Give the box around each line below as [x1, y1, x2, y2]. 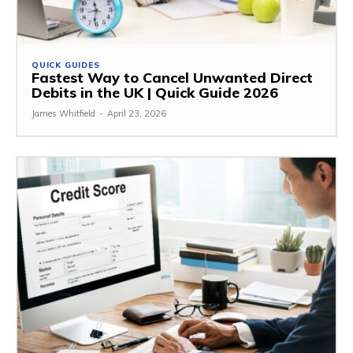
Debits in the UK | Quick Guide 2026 [32, 83, 278, 102]
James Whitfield [32, 107, 95, 119]
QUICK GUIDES [32, 59, 100, 70]
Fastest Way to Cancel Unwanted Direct [32, 68, 313, 87]
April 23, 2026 [107, 107, 166, 119]
